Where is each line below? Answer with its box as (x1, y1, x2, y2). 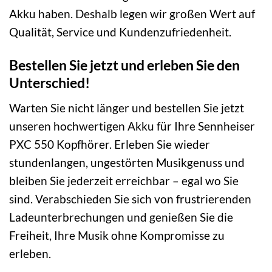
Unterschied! (9, 73, 90, 91)
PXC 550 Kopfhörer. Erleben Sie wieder (9, 137, 210, 151)
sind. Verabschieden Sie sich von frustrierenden (9, 191, 251, 206)
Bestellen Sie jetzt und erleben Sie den (9, 56, 240, 73)
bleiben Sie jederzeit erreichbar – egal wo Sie (9, 173, 239, 188)
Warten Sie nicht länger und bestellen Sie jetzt (9, 100, 244, 115)
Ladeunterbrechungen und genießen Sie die (9, 209, 233, 224)
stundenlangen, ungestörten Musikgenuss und (9, 155, 245, 169)
